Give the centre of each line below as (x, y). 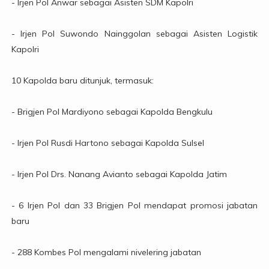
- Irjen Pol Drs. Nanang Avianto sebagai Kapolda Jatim (119, 174)
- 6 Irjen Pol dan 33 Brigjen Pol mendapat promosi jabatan (134, 206)
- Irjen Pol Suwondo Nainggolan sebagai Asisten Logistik (134, 34)
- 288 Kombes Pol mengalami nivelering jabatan (106, 252)
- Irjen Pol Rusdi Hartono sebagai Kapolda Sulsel (107, 143)
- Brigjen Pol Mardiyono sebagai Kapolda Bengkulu (112, 112)
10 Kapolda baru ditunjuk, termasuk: (82, 81)
